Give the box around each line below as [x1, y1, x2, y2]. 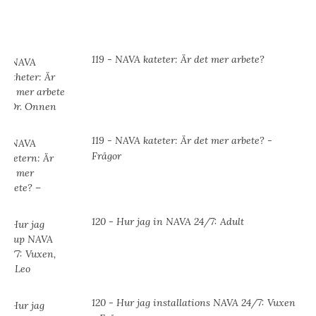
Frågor [92, 150, 121, 163]
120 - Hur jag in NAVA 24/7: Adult [92, 215, 244, 229]
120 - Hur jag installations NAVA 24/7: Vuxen [92, 296, 296, 310]
